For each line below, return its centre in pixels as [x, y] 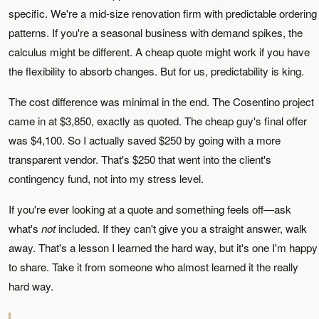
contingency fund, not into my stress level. [106, 178]
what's [25, 228]
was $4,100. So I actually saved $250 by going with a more [145, 140]
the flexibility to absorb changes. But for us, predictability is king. [156, 71]
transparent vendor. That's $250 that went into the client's [140, 159]
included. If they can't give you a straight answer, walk [181, 228]
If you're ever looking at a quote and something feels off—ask [150, 209]
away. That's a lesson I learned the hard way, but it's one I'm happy [163, 247]
